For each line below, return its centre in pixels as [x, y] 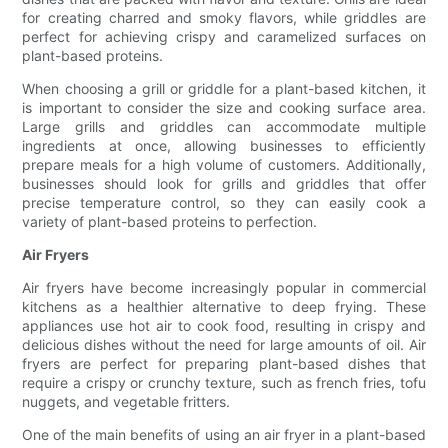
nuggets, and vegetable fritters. [126, 402]
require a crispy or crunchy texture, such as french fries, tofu [224, 383]
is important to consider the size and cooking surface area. [224, 108]
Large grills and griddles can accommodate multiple [224, 127]
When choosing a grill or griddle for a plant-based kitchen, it [224, 89]
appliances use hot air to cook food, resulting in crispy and [224, 326]
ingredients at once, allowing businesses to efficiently [224, 146]
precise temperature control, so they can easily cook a [224, 203]
